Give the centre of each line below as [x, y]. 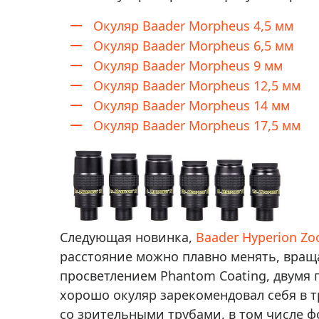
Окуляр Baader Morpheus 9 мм [188, 66]
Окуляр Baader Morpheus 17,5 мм [197, 125]
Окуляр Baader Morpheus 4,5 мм [193, 26]
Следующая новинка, [128, 237]
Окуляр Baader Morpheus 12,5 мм [197, 85]
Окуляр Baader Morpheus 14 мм [192, 105]
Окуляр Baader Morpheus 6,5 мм [193, 46]
